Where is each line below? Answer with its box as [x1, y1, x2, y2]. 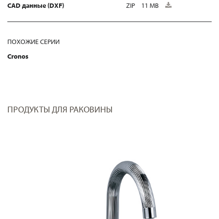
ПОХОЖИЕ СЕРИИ [7, 37, 60, 46]
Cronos [7, 51, 28, 61]
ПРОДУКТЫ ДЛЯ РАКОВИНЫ [7, 103, 112, 115]
